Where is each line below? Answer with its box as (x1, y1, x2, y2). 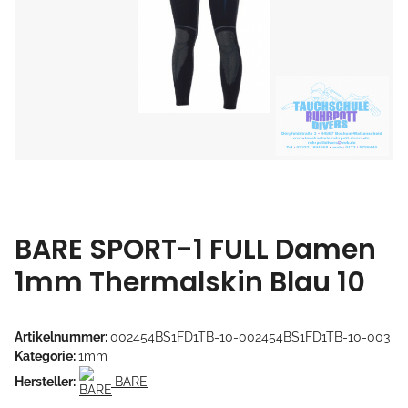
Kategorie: (15, 348, 78, 363)
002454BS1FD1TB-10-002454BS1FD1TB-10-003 (110, 329, 390, 344)
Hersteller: (15, 373, 76, 389)
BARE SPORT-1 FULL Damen (15, 229, 376, 269)
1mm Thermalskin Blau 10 (15, 262, 365, 301)
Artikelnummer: (15, 329, 110, 344)
